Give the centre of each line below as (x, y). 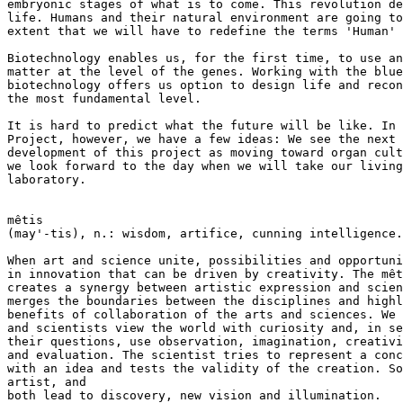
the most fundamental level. (104, 99)
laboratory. (47, 179)
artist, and (47, 382)
